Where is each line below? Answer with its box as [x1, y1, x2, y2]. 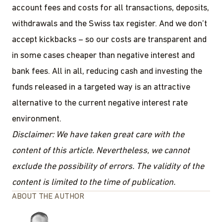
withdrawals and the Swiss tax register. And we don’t [12, 19, 207, 29]
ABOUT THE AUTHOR [12, 193, 84, 201]
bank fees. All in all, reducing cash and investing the [12, 67, 202, 77]
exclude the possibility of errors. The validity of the [12, 162, 204, 172]
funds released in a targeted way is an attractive [12, 83, 190, 93]
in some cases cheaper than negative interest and [12, 51, 195, 61]
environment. [12, 114, 61, 124]
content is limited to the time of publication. [12, 178, 175, 188]
